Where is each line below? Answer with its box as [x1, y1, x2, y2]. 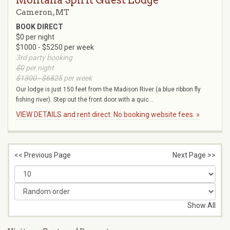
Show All [187, 201, 216, 209]
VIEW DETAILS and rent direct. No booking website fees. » [16, 110, 200, 119]
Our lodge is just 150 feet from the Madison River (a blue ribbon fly [16, 86, 201, 93]
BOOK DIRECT [16, 23, 63, 31]
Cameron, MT [16, 8, 69, 17]
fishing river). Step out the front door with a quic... [16, 96, 154, 104]
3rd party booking [16, 53, 72, 62]
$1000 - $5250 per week [16, 43, 94, 52]
